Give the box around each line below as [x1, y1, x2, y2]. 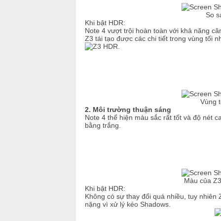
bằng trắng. [85, 121, 121, 129]
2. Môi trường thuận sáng [85, 105, 171, 113]
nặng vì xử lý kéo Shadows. [85, 200, 171, 208]
